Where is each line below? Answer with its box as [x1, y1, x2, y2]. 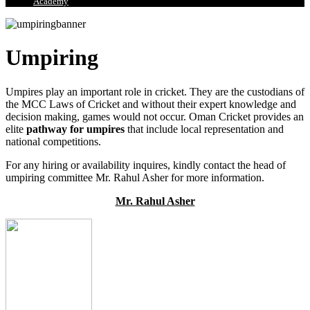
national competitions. [6, 135, 101, 147]
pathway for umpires [26, 122, 125, 135]
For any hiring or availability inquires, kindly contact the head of [6, 158, 286, 171]
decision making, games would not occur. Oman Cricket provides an [6, 110, 304, 122]
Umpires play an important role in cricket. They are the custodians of [6, 85, 304, 98]
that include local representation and [125, 122, 284, 135]
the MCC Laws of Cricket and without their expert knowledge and [6, 98, 296, 110]
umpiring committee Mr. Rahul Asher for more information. [6, 171, 264, 183]
